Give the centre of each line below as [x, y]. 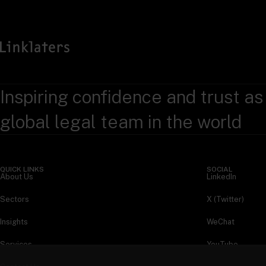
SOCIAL [220, 170]
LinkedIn [221, 177]
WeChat [221, 222]
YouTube [222, 245]
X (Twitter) [225, 199]
